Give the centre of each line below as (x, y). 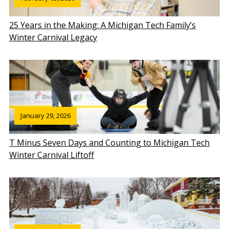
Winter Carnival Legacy (53, 38)
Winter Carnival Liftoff (52, 155)
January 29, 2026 (45, 116)
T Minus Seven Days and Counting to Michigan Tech (109, 143)
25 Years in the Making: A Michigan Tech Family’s (102, 25)
